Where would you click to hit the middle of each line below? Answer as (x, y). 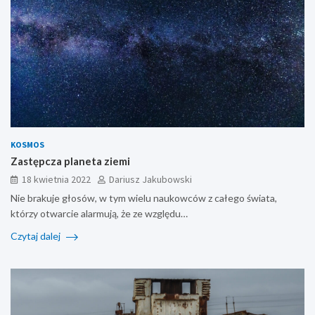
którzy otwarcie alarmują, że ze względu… (99, 214)
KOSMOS (27, 145)
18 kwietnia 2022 (56, 180)
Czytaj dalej (37, 236)
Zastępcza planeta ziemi (70, 161)
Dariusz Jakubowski (150, 180)
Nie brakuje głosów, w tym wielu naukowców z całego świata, (144, 198)
